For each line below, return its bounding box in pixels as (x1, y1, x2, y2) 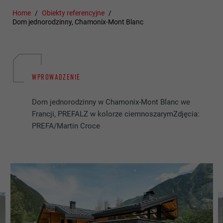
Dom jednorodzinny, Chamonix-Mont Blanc (12, 18, 144, 26)
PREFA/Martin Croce (32, 121, 101, 131)
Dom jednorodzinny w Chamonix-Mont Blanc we (32, 98, 191, 107)
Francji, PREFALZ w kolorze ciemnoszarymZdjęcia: (32, 110, 200, 119)
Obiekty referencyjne (42, 9, 105, 17)
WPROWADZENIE (32, 72, 81, 82)
